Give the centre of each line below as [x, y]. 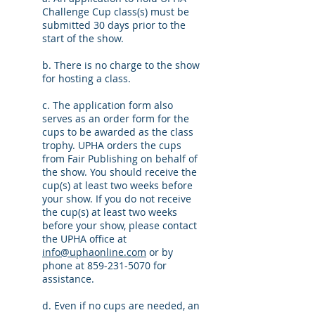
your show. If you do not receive [117, 199]
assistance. [68, 279]
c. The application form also [108, 105]
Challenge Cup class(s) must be [116, 12]
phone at [65, 265]
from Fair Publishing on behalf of [120, 159]
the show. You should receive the [120, 172]
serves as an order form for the [116, 118]
